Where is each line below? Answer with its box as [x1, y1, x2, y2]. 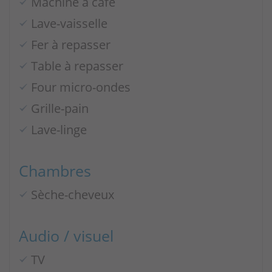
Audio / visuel [19, 226, 114, 246]
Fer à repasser [31, 36, 110, 52]
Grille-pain [31, 100, 89, 116]
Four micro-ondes [31, 79, 131, 95]
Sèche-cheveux [31, 186, 114, 202]
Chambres [19, 161, 91, 181]
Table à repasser [31, 58, 123, 73]
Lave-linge [31, 121, 87, 137]
